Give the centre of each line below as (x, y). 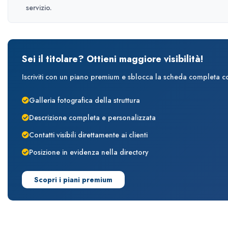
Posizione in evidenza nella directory (89, 152)
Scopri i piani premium (73, 179)
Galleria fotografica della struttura (84, 100)
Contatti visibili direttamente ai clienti (88, 135)
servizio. (39, 7)
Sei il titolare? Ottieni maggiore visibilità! (112, 59)
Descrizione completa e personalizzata (92, 117)
